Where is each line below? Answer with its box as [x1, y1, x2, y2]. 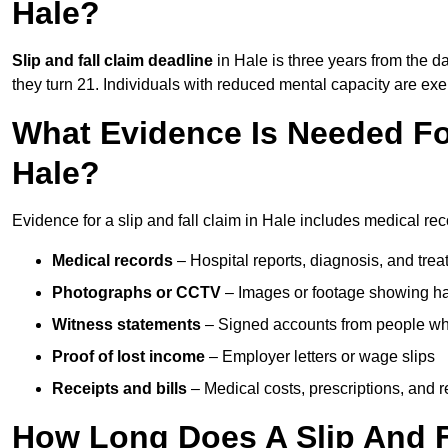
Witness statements [52, 316, 201, 334]
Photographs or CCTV [52, 284, 221, 302]
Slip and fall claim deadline [12, 52, 213, 70]
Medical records [52, 252, 173, 270]
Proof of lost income [52, 348, 205, 366]
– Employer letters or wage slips [205, 348, 435, 366]
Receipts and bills [52, 380, 187, 398]
